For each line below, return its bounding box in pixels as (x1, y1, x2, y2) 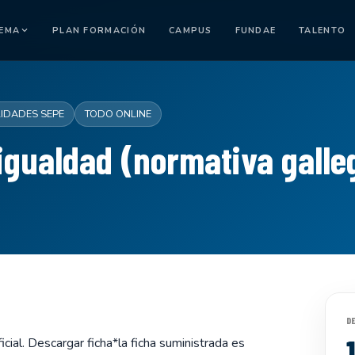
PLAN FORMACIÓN (52, 24, 147, 36)
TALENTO (299, 24, 346, 36)
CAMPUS (168, 24, 212, 36)
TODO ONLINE (85, 107, 151, 121)
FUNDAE (235, 24, 277, 36)
